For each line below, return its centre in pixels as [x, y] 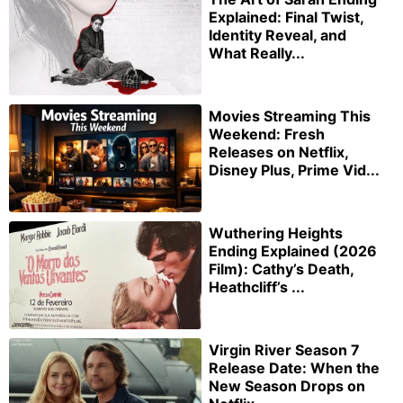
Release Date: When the [294, 367]
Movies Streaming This [290, 116]
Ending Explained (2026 [293, 251]
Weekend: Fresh [267, 134]
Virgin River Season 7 [284, 349]
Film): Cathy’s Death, [281, 269]
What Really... [257, 54]
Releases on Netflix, [278, 152]
